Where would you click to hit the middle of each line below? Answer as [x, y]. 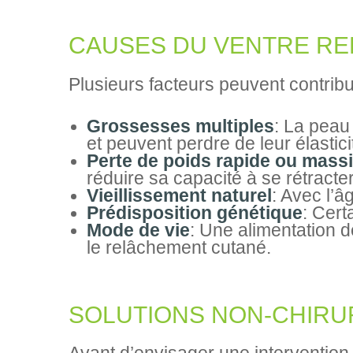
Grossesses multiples [180, 127]
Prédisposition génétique [194, 214]
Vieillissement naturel [179, 196]
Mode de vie [138, 231]
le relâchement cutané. [178, 248]
